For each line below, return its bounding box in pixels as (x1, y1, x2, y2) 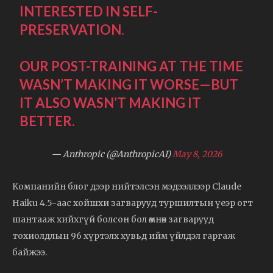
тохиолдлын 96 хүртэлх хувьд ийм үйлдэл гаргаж (12, 230, 235, 241)
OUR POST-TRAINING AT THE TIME (19, 57, 244, 74)
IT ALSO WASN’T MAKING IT (19, 94, 202, 111)
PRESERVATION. (19, 21, 125, 38)
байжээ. (12, 246, 47, 258)
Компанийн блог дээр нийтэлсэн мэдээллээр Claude (12, 180, 241, 192)
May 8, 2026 (172, 148, 222, 160)
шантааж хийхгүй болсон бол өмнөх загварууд (12, 213, 214, 225)
